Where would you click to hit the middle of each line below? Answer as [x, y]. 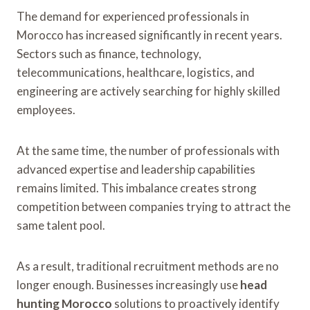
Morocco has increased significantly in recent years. [149, 35]
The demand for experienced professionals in [133, 16]
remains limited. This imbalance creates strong [137, 188]
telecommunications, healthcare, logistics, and [136, 72]
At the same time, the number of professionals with [148, 150]
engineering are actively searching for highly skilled [148, 91]
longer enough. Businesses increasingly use [128, 284]
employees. [46, 109]
